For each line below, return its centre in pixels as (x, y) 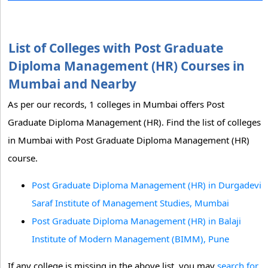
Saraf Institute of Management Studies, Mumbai (130, 203)
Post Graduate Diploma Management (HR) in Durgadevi (147, 185)
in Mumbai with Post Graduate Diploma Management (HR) (129, 140)
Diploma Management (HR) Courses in (127, 66)
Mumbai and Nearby (72, 84)
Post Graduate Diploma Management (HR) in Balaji (136, 221)
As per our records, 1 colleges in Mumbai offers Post (116, 104)
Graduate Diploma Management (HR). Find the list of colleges (134, 122)
